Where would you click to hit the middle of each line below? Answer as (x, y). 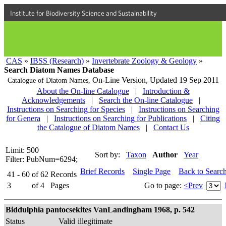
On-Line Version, (121, 80)
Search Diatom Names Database (59, 70)
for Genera (23, 118)
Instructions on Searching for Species (66, 109)
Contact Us (171, 127)
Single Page (152, 171)
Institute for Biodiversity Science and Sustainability (83, 13)
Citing (210, 118)
